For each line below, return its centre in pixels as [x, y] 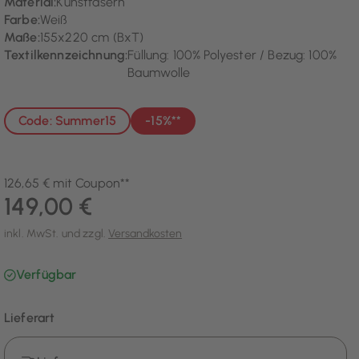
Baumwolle [159, 73]
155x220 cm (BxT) [92, 38]
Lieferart [30, 318]
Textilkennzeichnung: [66, 55]
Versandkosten [145, 234]
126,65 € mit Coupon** [67, 184]
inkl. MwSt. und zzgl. [56, 234]
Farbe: [22, 20]
